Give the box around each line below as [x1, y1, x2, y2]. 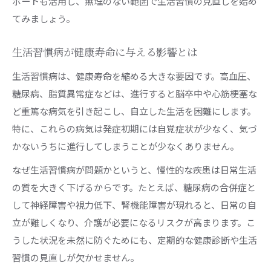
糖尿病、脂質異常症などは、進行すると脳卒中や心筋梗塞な [12, 87, 257, 100]
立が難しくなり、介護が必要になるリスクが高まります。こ [12, 215, 255, 229]
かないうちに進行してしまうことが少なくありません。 [12, 139, 239, 152]
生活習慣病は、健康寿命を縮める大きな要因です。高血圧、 [12, 69, 256, 82]
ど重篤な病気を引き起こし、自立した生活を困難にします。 [12, 104, 256, 117]
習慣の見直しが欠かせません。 [12, 250, 139, 264]
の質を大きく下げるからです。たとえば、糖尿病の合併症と [12, 180, 256, 194]
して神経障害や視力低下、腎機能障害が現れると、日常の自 [12, 198, 256, 211]
